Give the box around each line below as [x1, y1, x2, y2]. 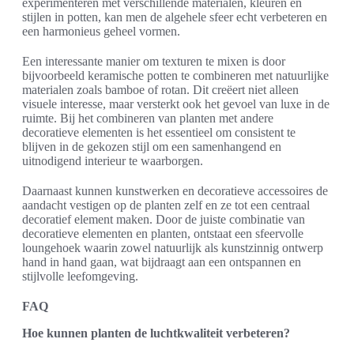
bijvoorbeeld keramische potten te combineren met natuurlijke [22, 69, 329, 83]
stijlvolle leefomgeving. [22, 269, 138, 284]
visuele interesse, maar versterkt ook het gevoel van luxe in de [22, 97, 330, 111]
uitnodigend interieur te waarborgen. [22, 154, 203, 168]
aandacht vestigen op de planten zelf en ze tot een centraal [22, 198, 310, 213]
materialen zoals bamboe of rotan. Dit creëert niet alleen [22, 83, 299, 97]
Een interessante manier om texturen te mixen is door [22, 55, 285, 69]
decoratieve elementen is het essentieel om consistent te [22, 126, 296, 140]
